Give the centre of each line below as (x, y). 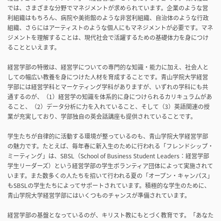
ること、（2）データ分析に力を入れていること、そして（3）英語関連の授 (109, 106)
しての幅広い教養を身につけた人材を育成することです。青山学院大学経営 (108, 77)
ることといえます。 (34, 47)
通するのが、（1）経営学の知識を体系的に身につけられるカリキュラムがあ (110, 96)
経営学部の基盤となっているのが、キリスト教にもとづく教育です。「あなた (110, 215)
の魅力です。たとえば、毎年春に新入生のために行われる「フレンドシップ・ (110, 146)
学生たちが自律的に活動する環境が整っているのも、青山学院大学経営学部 (108, 136)
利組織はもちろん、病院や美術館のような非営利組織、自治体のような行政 (108, 18)
